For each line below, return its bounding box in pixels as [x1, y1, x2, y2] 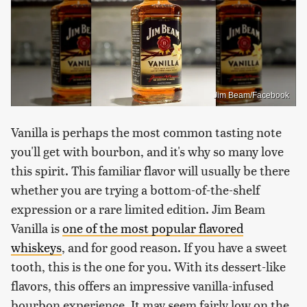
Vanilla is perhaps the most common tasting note [11, 123, 282, 140]
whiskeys [11, 238, 62, 256]
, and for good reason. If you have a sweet [62, 238, 287, 256]
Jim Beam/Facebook [213, 90, 289, 100]
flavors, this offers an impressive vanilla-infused [11, 276, 273, 294]
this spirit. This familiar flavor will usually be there [11, 161, 290, 179]
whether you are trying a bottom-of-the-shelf [11, 180, 260, 198]
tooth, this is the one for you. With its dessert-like [11, 257, 286, 275]
